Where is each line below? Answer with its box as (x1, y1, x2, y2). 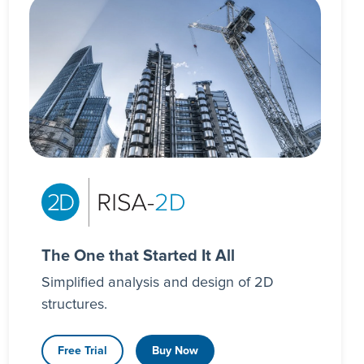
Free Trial (57, 345, 107, 357)
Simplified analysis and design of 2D (41, 275, 274, 291)
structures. (41, 297, 107, 313)
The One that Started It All (41, 248, 235, 265)
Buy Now (151, 345, 198, 357)
